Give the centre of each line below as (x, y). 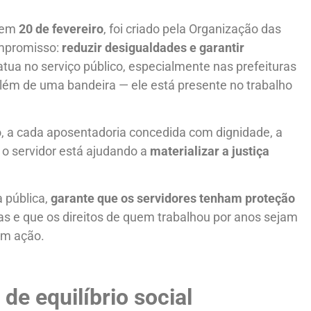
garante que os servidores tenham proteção (173, 199)
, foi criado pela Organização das (193, 28)
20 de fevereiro (61, 28)
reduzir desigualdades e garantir (153, 47)
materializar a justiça (210, 151)
